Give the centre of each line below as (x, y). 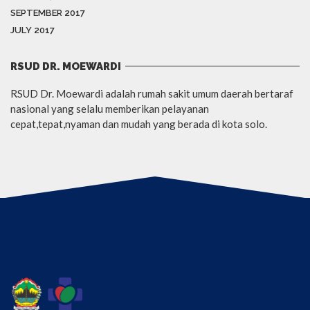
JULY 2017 (33, 30)
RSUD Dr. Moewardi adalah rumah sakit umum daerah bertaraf (152, 93)
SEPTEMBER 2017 (48, 12)
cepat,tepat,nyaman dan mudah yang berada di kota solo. (139, 124)
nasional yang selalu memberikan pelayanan (110, 108)
